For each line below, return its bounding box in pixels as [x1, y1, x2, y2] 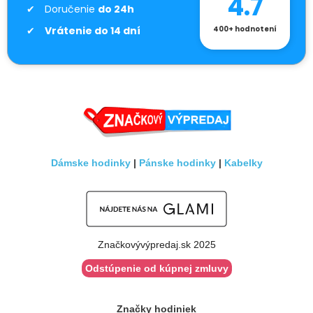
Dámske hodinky [50, 156, 131, 168]
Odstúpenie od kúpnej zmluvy [85, 262, 228, 274]
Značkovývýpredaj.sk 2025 [97, 238, 216, 250]
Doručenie [45, 1, 99, 16]
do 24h [98, 1, 135, 16]
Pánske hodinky [138, 156, 216, 168]
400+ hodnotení [213, 23, 277, 34]
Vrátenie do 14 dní [45, 23, 141, 38]
